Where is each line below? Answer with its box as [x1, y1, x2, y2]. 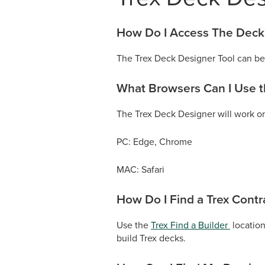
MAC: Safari [117, 163, 164, 176]
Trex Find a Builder [151, 218, 230, 232]
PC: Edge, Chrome [117, 135, 192, 148]
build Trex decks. [117, 231, 186, 245]
